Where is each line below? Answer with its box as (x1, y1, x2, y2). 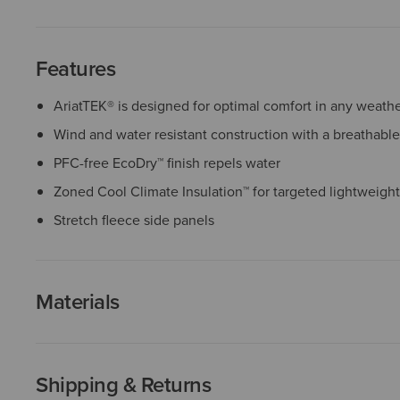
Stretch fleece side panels (54, 210, 214, 230)
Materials (36, 286, 120, 318)
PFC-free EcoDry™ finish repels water (54, 153, 280, 173)
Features (36, 53, 116, 85)
